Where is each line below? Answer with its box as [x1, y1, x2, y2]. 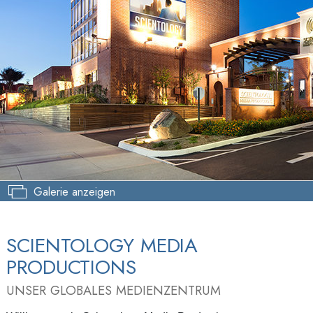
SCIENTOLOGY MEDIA [6, 231, 198, 260]
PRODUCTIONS [6, 253, 136, 282]
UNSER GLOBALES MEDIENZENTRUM [6, 281, 221, 300]
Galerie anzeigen [29, 183, 115, 200]
